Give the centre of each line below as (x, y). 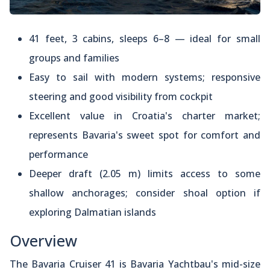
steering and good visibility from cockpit (121, 97)
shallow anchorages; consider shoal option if (145, 193)
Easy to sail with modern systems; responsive (145, 77)
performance (58, 155)
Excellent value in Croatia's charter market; (145, 116)
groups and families (74, 58)
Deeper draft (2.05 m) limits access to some (145, 174)
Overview (43, 241)
